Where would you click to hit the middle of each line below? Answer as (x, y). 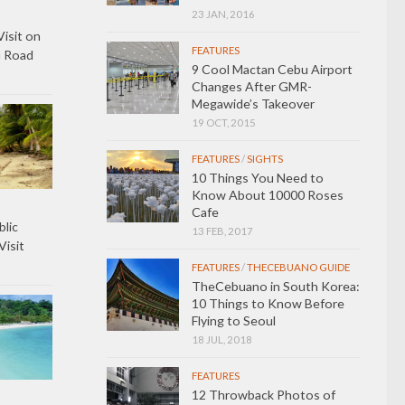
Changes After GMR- (252, 86)
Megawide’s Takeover (253, 103)
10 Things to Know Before (268, 303)
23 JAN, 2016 (223, 14)
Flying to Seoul (234, 320)
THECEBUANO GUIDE (298, 267)
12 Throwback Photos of (264, 394)
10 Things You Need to (258, 177)
